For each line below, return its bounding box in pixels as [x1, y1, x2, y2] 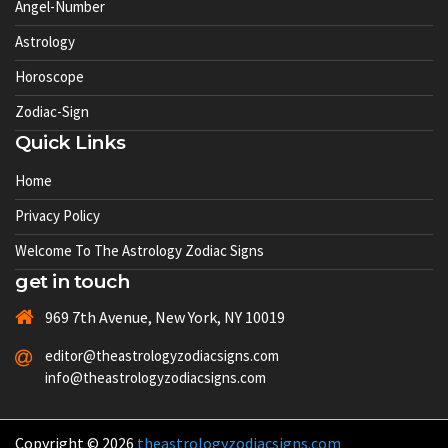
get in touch [15, 270, 129, 293]
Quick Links [15, 131, 126, 154]
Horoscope [15, 67, 84, 86]
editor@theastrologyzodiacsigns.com [45, 346, 279, 365]
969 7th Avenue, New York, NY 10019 [45, 307, 285, 327]
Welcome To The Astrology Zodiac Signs [15, 241, 264, 260]
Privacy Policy [15, 206, 100, 225]
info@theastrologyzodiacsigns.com [45, 368, 266, 387]
